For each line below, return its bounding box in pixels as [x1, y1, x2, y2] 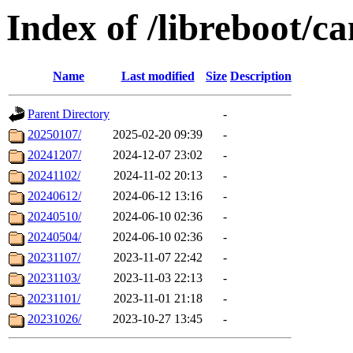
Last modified [121, 69, 195, 84]
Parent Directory [28, 107, 110, 121]
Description [230, 69, 292, 84]
